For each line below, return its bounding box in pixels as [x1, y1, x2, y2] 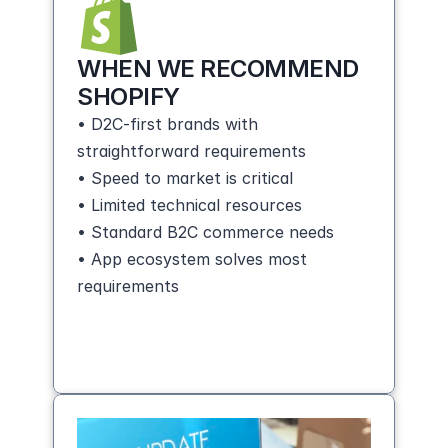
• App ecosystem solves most [77, 249, 307, 269]
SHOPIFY [77, 82, 180, 111]
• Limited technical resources [77, 195, 302, 215]
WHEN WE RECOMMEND [77, 54, 359, 83]
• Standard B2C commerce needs [77, 222, 334, 242]
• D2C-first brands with [77, 114, 258, 134]
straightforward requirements [77, 141, 306, 161]
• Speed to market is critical [77, 168, 293, 188]
